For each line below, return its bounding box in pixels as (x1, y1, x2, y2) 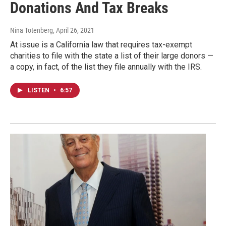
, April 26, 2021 (53, 26, 94, 35)
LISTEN (28, 87, 51, 94)
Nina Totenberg (10, 26, 53, 35)
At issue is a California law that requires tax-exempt (10, 40, 192, 50)
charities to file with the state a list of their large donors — (10, 51, 213, 61)
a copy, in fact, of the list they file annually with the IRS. (10, 62, 202, 72)
